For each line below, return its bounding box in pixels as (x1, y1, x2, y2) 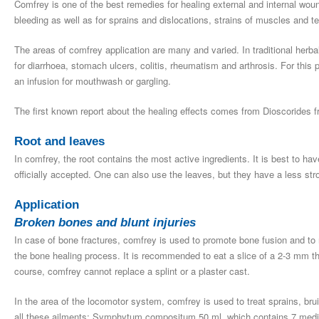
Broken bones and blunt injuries (14, 215, 196, 229)
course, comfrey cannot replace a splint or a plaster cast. (14, 263, 250, 278)
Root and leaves (14, 134, 105, 148)
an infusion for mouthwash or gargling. (14, 73, 171, 88)
